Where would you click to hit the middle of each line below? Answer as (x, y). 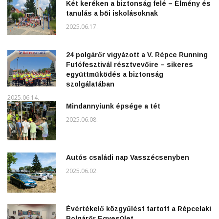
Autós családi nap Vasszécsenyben (128, 157)
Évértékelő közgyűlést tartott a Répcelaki (139, 208)
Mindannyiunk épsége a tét (113, 106)
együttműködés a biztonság (115, 74)
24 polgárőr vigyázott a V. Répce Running (137, 55)
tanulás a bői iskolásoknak (112, 13)
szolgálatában (90, 84)
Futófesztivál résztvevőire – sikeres (130, 64)
